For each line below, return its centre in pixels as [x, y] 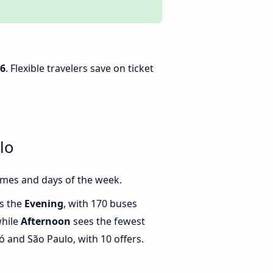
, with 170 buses [100, 204]
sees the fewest [108, 222]
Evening [44, 204]
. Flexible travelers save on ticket [80, 68]
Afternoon [46, 222]
